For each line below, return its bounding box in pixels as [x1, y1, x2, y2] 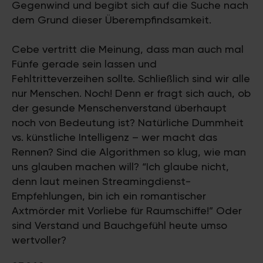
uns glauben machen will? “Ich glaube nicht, [12, 160, 229, 173]
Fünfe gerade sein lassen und [12, 58, 157, 70]
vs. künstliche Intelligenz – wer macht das [12, 131, 217, 143]
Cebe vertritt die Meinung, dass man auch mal [12, 43, 244, 55]
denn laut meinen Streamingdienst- [12, 175, 191, 187]
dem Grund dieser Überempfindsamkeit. [12, 14, 211, 26]
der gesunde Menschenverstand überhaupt [12, 102, 227, 114]
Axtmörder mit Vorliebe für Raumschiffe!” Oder [12, 204, 242, 217]
